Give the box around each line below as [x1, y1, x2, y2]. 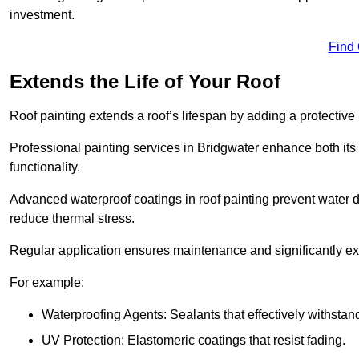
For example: [10, 276, 84, 290]
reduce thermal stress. [10, 212, 135, 226]
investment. [10, 8, 75, 22]
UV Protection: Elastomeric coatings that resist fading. [42, 333, 345, 348]
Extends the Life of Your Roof [10, 71, 280, 93]
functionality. [10, 160, 80, 175]
